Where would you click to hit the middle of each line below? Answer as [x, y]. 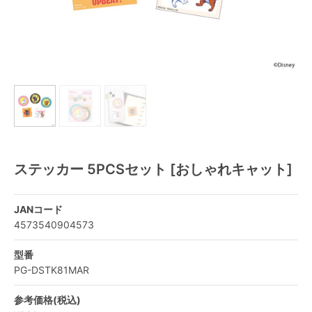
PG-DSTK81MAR [52, 270]
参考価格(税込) [47, 300]
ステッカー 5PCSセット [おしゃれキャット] [153, 169]
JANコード [38, 209]
